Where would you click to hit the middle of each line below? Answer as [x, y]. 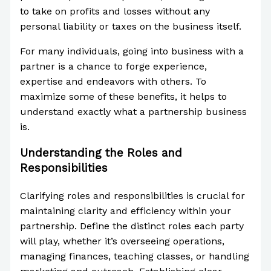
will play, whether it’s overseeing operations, [122, 241]
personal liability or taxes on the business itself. [130, 26]
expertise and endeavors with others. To [113, 81]
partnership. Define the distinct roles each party [132, 226]
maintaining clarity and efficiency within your [125, 211]
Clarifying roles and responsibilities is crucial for [132, 195]
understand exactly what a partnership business [133, 111]
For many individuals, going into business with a [132, 51]
